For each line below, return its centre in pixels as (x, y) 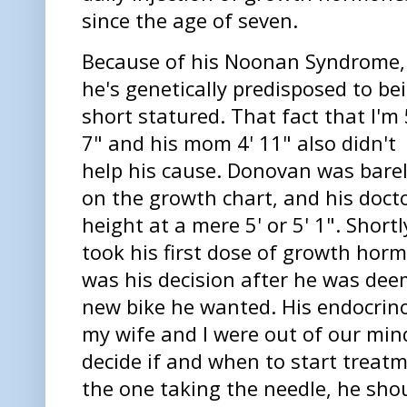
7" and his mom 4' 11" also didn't (239, 142)
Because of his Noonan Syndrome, (243, 60)
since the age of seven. (193, 20)
